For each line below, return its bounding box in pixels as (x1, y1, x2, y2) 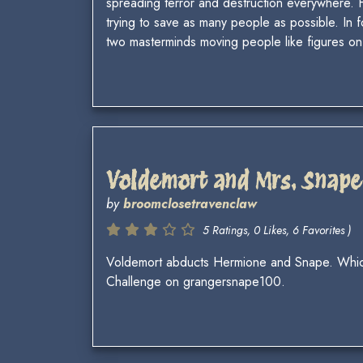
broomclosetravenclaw (123, 194, 257, 214)
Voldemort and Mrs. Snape (106, 167, 361, 195)
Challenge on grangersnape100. (106, 272, 285, 292)
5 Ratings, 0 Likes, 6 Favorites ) (203, 222, 351, 239)
